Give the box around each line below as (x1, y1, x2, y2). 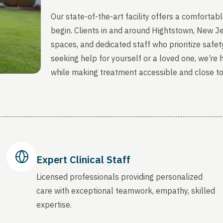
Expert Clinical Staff (36, 152, 131, 166)
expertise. (36, 199, 72, 210)
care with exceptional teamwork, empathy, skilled (36, 185, 216, 196)
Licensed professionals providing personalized (36, 171, 203, 182)
